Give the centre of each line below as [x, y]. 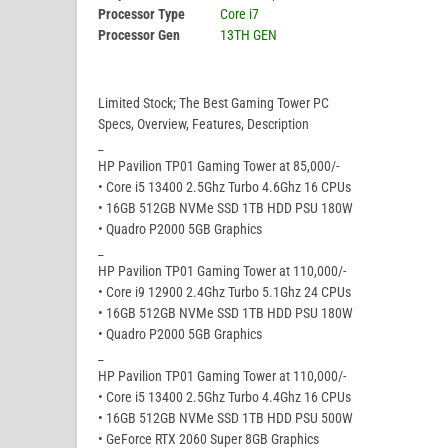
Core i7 [239, 14]
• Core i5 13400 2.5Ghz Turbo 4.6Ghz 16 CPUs [224, 187]
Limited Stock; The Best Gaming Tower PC [213, 103]
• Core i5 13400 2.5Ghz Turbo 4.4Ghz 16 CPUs [224, 397]
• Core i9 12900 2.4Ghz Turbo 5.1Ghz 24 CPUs [224, 292]
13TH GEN [248, 35]
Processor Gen [139, 35]
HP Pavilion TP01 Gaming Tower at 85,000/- [218, 166]
